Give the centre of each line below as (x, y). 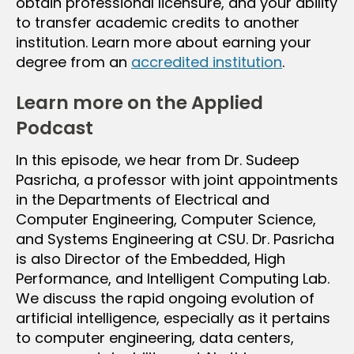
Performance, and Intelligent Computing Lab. (173, 278)
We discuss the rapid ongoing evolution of (165, 298)
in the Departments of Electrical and (143, 199)
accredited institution (207, 62)
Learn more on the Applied (139, 102)
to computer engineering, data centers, (155, 337)
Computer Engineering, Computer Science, (166, 219)
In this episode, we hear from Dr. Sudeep (158, 160)
